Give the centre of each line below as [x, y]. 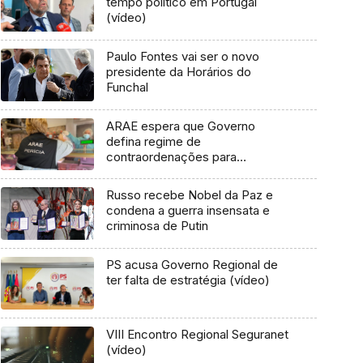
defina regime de [153, 141]
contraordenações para [171, 156]
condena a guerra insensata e [188, 211]
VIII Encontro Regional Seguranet [197, 334]
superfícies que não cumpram [189, 172]
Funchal [127, 88]
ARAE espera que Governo [180, 126]
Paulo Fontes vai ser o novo [182, 57]
